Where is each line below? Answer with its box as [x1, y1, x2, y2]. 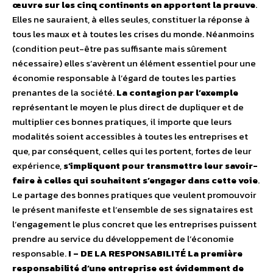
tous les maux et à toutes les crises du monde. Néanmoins [12, 27, 254, 41]
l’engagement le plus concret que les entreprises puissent [12, 217, 257, 232]
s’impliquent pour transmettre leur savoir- [63, 158, 258, 173]
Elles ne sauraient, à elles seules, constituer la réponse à [12, 12, 250, 27]
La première [188, 246, 243, 261]
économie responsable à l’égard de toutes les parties [12, 71, 236, 85]
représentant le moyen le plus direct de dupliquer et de [12, 100, 244, 115]
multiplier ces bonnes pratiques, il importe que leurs [12, 115, 232, 129]
